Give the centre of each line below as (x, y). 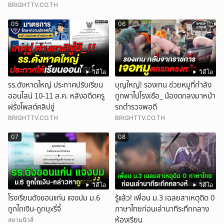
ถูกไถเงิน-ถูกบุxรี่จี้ (34, 209)
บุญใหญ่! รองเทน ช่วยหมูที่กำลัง (163, 85)
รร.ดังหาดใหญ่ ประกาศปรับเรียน (55, 85)
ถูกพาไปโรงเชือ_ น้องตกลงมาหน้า (165, 96)
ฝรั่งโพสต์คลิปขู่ (31, 107)
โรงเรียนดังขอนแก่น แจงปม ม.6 (54, 198)
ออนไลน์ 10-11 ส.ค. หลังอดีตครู (56, 96)
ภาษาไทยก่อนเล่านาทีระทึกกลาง (162, 209)
